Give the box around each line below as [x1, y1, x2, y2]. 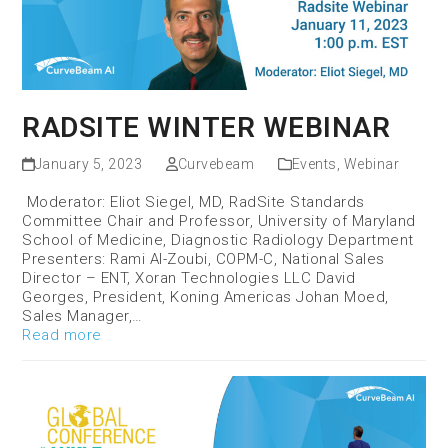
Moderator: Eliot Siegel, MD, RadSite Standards [22, 193, 365, 212]
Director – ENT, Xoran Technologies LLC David [22, 269, 356, 288]
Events [291, 156, 337, 173]
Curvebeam [177, 156, 255, 173]
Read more [22, 326, 102, 345]
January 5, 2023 [34, 156, 143, 173]
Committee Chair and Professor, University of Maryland [22, 212, 416, 231]
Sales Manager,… [22, 307, 143, 326]
